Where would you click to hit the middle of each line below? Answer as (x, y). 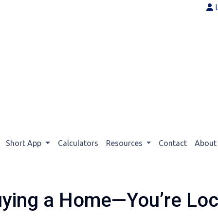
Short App (24, 143)
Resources (125, 143)
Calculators (78, 143)
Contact (173, 143)
